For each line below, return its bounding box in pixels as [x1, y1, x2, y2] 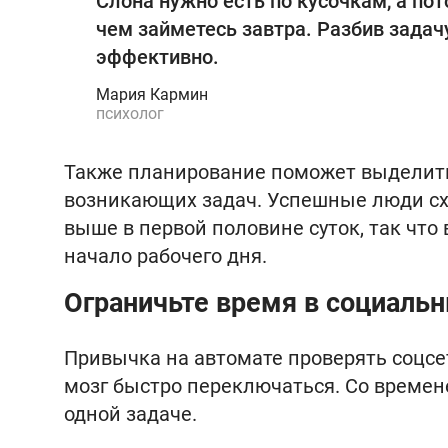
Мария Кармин [96, 85, 208, 104]
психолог [96, 104, 164, 123]
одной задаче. [64, 402, 197, 426]
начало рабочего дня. [64, 244, 267, 268]
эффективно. [96, 45, 219, 69]
